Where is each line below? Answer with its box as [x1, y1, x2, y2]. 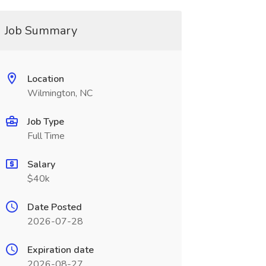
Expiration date [27, 243, 94, 256]
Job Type [27, 115, 64, 128]
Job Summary [4, 23, 77, 39]
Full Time [27, 129, 65, 142]
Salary [27, 158, 55, 171]
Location [27, 72, 64, 85]
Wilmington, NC [27, 87, 93, 100]
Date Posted [27, 201, 82, 214]
